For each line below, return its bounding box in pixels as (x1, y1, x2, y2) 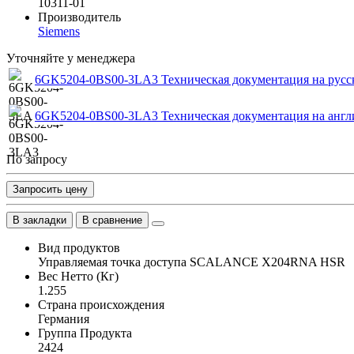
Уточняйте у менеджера (6, 51, 135, 65)
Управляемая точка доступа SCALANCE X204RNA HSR (38, 254, 345, 269)
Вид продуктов (38, 240, 120, 254)
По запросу (6, 152, 67, 166)
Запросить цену (13, 183, 88, 195)
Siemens (38, 24, 80, 38)
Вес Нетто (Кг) (38, 269, 119, 283)
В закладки (13, 213, 66, 226)
